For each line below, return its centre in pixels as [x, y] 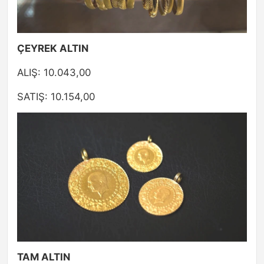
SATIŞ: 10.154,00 [56, 96]
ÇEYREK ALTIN [53, 48]
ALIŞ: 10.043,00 [54, 72]
